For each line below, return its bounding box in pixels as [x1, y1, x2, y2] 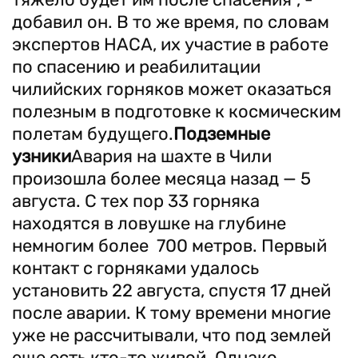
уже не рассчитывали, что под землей [12, 324, 331, 346]
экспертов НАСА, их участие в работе [12, 34, 328, 55]
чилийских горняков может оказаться [12, 78, 332, 100]
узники [12, 145, 71, 167]
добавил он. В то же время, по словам [12, 11, 329, 33]
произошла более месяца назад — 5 [12, 168, 311, 189]
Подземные [173, 123, 270, 145]
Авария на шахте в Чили [71, 145, 272, 167]
